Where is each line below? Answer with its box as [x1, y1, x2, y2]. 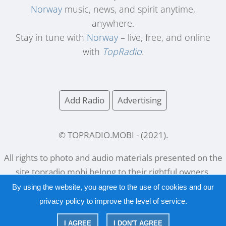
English [128, 213, 158, 225]
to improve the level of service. [84, 197, 187, 205]
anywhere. [92, 17, 134, 30]
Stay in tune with [16, 31, 87, 44]
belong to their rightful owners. [87, 166, 210, 178]
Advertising [118, 94, 161, 106]
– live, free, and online [118, 31, 210, 44]
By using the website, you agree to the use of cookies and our [12, 183, 214, 191]
